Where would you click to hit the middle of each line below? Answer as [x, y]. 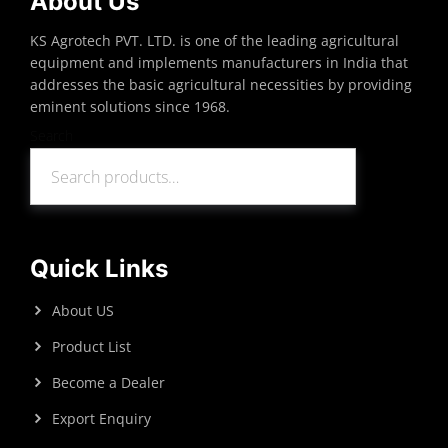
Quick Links [99, 269]
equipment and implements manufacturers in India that [219, 62]
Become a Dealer [108, 383]
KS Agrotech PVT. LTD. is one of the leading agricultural [214, 40]
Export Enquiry [101, 419]
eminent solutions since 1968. [130, 106]
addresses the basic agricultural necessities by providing [221, 84]
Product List [91, 347]
